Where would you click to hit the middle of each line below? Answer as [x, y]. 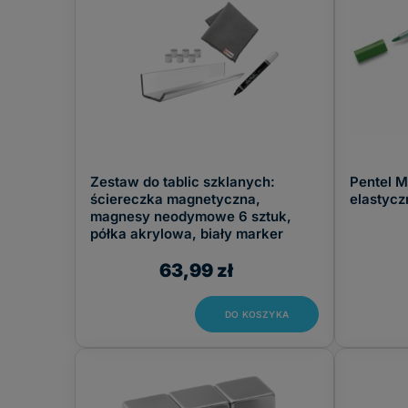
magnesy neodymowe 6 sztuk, [191, 216]
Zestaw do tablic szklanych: [183, 182]
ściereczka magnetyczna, [175, 199]
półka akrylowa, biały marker [187, 234]
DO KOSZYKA [257, 314]
